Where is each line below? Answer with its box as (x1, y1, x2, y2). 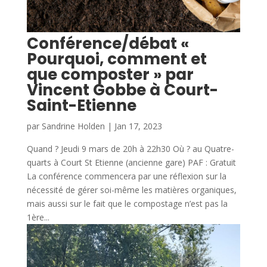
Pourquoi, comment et (26, 48, 207, 70)
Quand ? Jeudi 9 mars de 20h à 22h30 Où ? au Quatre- (26, 143, 234, 155)
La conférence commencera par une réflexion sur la (26, 170, 226, 182)
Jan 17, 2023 (114, 120, 162, 132)
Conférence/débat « (26, 33, 189, 55)
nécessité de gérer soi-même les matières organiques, (26, 184, 237, 196)
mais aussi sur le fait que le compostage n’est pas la (26, 198, 228, 210)
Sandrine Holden (41, 120, 105, 132)
